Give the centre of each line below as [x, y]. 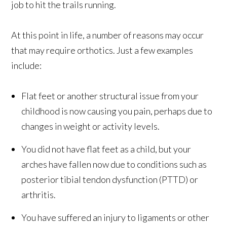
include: [27, 65]
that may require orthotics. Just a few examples [102, 50]
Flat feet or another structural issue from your [110, 96]
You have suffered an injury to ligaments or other [116, 217]
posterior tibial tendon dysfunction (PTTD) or [110, 179]
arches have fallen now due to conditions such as [114, 164]
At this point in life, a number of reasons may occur [108, 35]
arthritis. [39, 194]
